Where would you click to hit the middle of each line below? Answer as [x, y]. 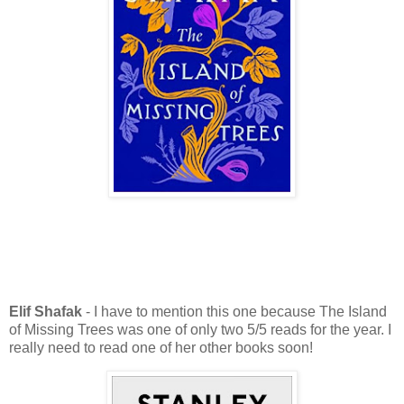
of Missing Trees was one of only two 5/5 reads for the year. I [200, 329]
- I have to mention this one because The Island [234, 311]
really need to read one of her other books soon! [161, 347]
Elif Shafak [46, 311]
